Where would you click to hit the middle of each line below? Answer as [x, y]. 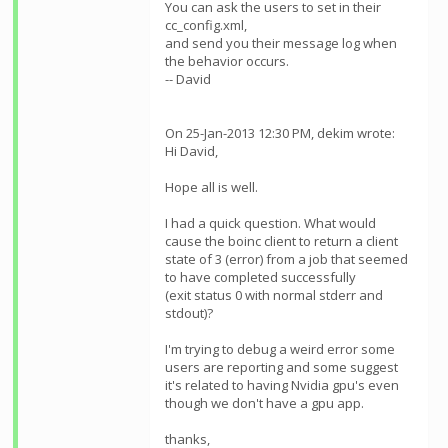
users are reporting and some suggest [281, 367]
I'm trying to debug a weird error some [280, 349]
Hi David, [191, 151]
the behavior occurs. [227, 61]
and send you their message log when [281, 43]
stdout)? [189, 313]
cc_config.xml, [206, 25]
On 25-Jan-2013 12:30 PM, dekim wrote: [280, 133]
